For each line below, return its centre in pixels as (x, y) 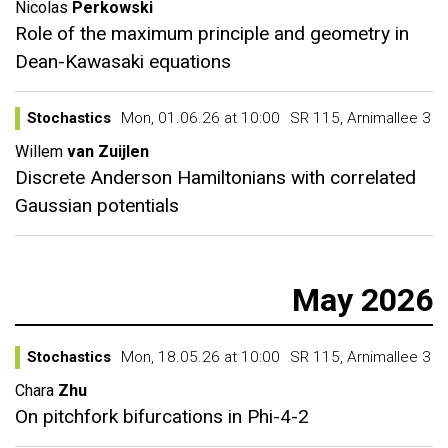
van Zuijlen (108, 151)
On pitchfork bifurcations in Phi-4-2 (162, 416)
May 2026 (362, 300)
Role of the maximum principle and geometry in (212, 33)
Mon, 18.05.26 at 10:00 (200, 357)
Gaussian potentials (97, 205)
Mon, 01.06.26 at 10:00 (200, 118)
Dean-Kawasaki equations (123, 61)
